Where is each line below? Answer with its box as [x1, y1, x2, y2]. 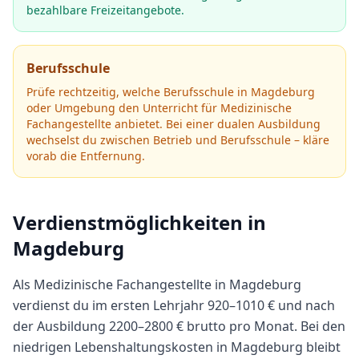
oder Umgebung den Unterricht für [26, 100, 220, 115]
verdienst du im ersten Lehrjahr [13, 296, 208, 314]
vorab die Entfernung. [26, 148, 145, 163]
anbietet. [111, 116, 163, 131]
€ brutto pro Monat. [173, 317, 297, 335]
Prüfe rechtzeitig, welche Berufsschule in [26, 84, 251, 99]
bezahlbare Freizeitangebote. [26, 2, 184, 18]
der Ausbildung [13, 317, 109, 335]
